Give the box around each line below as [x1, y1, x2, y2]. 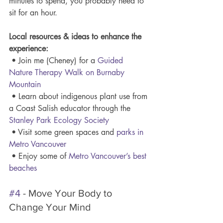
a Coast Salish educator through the [9, 103, 133, 113]
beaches [9, 162, 37, 173]
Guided [98, 55, 125, 66]
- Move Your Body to [20, 187, 114, 199]
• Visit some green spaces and [11, 126, 116, 137]
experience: [9, 43, 48, 54]
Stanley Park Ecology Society [9, 114, 109, 125]
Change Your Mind [9, 201, 91, 213]
